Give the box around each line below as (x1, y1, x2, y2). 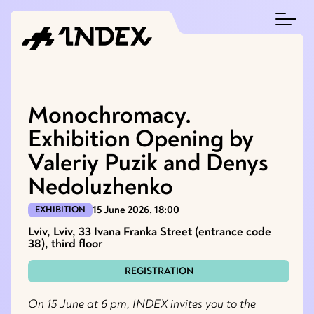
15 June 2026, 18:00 (93, 205, 179, 216)
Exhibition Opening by (28, 128, 254, 152)
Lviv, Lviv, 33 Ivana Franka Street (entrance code (28, 226, 271, 238)
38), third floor (28, 238, 102, 250)
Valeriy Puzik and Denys (28, 151, 268, 176)
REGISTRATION (124, 266, 193, 277)
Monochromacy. (28, 104, 191, 128)
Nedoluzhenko (28, 175, 173, 200)
